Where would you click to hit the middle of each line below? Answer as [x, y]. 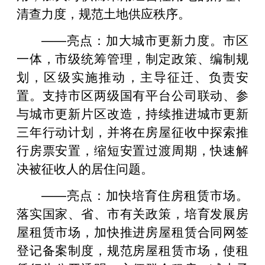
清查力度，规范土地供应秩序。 [104, 13]
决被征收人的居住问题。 [85, 168]
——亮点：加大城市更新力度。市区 [145, 39]
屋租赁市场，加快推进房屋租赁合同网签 [132, 231]
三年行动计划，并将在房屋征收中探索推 [132, 131]
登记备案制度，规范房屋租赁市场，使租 [132, 249]
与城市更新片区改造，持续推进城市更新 [132, 113]
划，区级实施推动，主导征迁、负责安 [132, 76]
